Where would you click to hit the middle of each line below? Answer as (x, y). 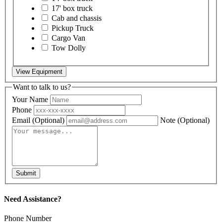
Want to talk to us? (42, 87)
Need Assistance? (33, 199)
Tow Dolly (69, 48)
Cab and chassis (77, 18)
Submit (26, 173)
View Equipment (39, 72)
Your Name (31, 99)
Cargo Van (68, 38)
